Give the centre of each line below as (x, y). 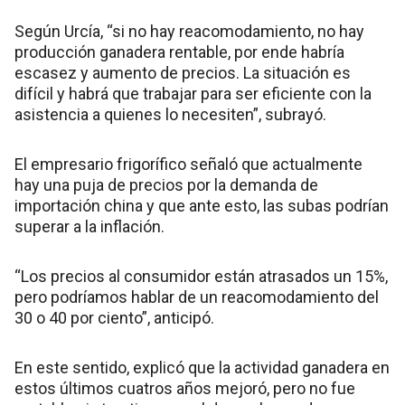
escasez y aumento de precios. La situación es (183, 72)
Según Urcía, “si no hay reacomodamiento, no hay (189, 31)
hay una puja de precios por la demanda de (166, 184)
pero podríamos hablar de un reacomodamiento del (197, 297)
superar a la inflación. (89, 226)
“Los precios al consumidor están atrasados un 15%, (201, 276)
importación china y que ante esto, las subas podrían (202, 205)
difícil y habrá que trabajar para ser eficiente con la (193, 93)
